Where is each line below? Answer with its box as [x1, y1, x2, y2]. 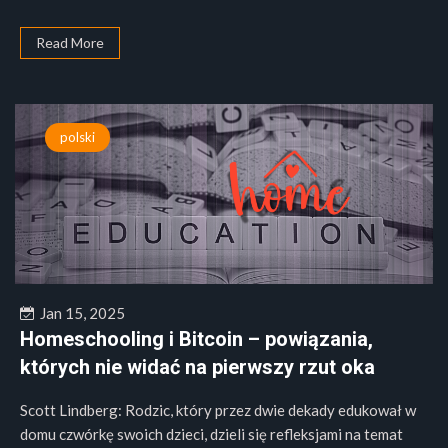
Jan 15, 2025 [34, 304, 125, 322]
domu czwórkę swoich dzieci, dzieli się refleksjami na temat [20, 425, 403, 443]
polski [60, 129, 95, 145]
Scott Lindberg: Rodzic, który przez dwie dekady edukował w [20, 401, 416, 419]
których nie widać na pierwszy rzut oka [20, 355, 375, 379]
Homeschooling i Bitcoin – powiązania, [20, 327, 373, 351]
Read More [36, 34, 104, 51]
